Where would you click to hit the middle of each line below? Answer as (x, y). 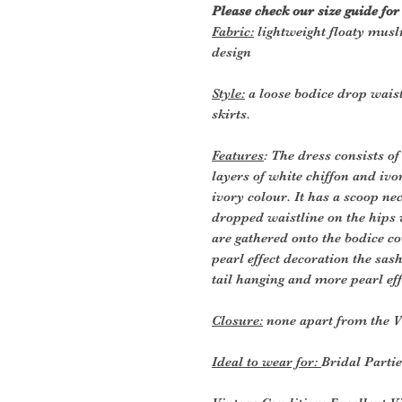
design (232, 52)
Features (238, 155)
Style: (228, 93)
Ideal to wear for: (267, 361)
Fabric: (233, 31)
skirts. (231, 114)
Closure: (237, 320)
